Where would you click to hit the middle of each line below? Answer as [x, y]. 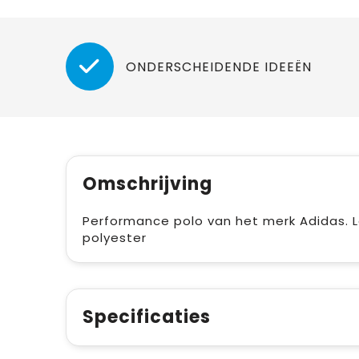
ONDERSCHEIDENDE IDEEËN [218, 67]
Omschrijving [147, 184]
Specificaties [146, 317]
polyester [114, 237]
